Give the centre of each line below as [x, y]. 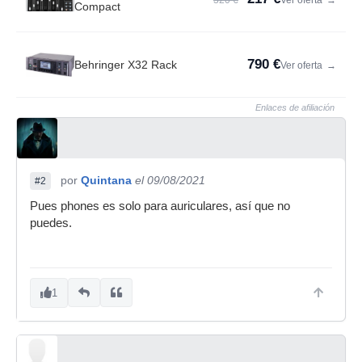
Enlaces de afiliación [295, 107]
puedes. [51, 223]
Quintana [106, 180]
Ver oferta [303, 65]
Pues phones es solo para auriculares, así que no [160, 206]
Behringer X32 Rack [126, 64]
